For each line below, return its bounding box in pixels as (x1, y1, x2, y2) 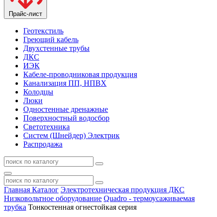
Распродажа (23, 139, 62, 148)
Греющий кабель (23, 35, 78, 44)
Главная (4, 185, 32, 194)
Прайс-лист (9, 10, 42, 17)
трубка (4, 202, 26, 211)
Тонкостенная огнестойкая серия (28, 202, 137, 211)
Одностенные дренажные (23, 105, 108, 113)
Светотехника (23, 122, 70, 131)
